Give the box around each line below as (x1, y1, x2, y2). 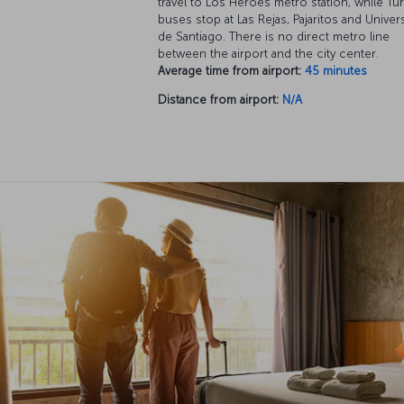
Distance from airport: (158, 92, 279, 106)
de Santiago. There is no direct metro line (158, 29, 390, 43)
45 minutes (305, 63, 367, 78)
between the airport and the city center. (158, 46, 379, 60)
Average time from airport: (158, 63, 301, 78)
